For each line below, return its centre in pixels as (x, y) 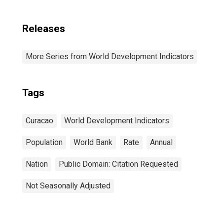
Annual (161, 142)
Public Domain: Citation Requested (118, 164)
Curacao (39, 121)
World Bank (93, 142)
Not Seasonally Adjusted (68, 186)
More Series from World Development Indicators (110, 56)
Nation (37, 164)
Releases (44, 29)
